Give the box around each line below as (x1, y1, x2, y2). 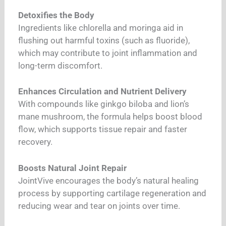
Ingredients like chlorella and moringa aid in (18, 22, 184, 33)
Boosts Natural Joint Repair (18, 162, 127, 173)
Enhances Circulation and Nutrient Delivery (18, 86, 187, 97)
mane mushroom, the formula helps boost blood (18, 111, 203, 122)
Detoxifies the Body (18, 10, 95, 20)
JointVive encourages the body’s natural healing (18, 175, 199, 186)
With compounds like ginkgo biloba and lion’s (18, 99, 190, 109)
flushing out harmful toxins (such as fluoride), (18, 35, 190, 45)
